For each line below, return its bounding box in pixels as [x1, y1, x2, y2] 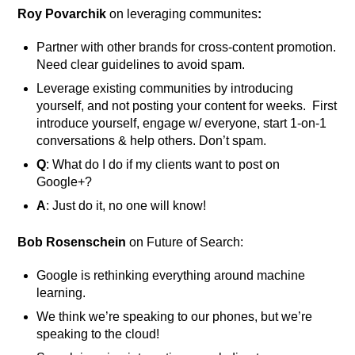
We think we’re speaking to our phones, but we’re [36, 309, 313, 323]
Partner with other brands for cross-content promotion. [36, 40, 337, 55]
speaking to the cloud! [36, 326, 160, 341]
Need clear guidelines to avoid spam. [36, 58, 246, 72]
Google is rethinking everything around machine [36, 268, 306, 282]
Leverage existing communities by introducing [36, 82, 294, 96]
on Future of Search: [126, 235, 244, 249]
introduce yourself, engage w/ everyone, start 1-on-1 [36, 116, 327, 131]
